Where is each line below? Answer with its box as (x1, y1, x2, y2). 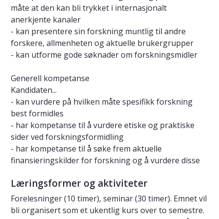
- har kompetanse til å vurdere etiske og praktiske (11, 120, 195, 131)
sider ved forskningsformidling (11, 131, 124, 143)
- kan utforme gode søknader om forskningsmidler (11, 49, 197, 61)
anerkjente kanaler (11, 14, 81, 25)
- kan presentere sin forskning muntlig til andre (11, 26, 186, 37)
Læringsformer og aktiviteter (11, 177, 148, 190)
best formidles (11, 108, 64, 119)
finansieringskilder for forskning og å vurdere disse (11, 155, 200, 166)
